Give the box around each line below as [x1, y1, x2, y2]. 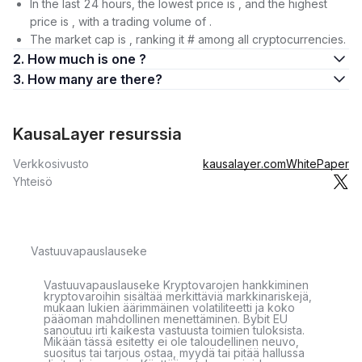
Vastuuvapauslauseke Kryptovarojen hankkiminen [44, 278, 309, 292]
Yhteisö [13, 175, 53, 188]
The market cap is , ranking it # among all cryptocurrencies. [30, 32, 346, 46]
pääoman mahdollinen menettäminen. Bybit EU [44, 312, 288, 326]
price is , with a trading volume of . [30, 15, 212, 28]
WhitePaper [286, 157, 349, 170]
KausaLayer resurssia [13, 124, 182, 144]
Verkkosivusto [13, 157, 89, 170]
